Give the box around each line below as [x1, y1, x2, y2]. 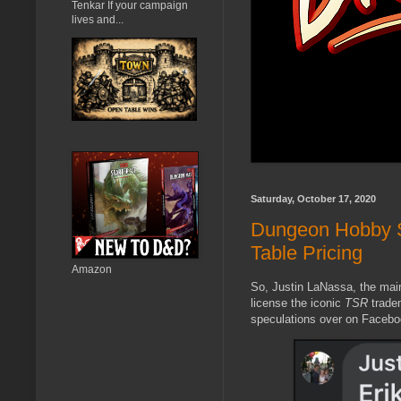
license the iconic [251, 296, 345, 311]
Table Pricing [251, 242, 363, 265]
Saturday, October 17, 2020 [251, 192, 376, 204]
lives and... [72, 13, 124, 26]
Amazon [72, 262, 112, 276]
